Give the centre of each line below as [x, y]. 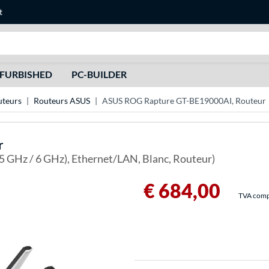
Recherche [161, 38]
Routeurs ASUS [62, 101]
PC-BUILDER [99, 74]
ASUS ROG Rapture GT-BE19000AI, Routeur [184, 101]
